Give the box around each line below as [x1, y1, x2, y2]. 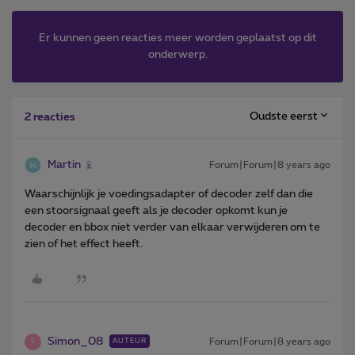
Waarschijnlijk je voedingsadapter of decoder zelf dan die [25, 188, 313, 200]
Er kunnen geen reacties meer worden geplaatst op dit [38, 32, 317, 44]
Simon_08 [48, 335, 103, 347]
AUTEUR [113, 337, 147, 345]
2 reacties [25, 111, 75, 123]
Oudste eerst [250, 111, 318, 123]
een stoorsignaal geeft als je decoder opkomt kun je [25, 204, 288, 216]
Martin [48, 158, 81, 170]
